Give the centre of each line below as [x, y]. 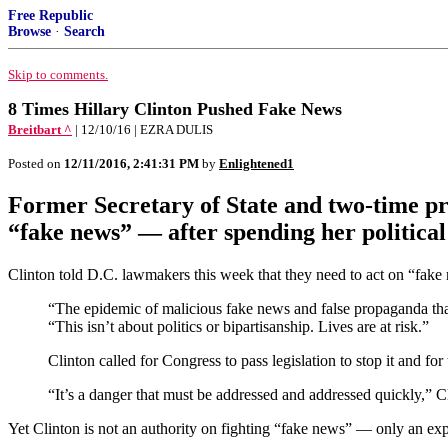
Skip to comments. [58, 74]
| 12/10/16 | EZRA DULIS [144, 129]
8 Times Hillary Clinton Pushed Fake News [175, 109]
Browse [29, 31]
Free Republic [50, 15]
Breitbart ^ [40, 129]
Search [84, 31]
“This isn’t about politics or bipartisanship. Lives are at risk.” [238, 326]
